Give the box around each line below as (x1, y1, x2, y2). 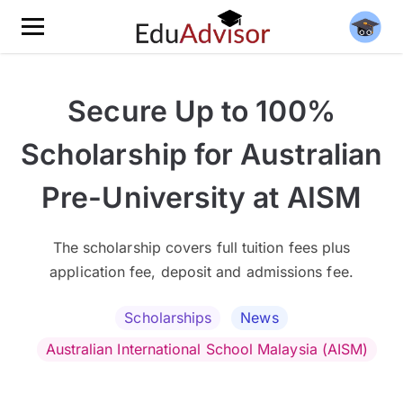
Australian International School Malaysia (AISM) (45, 340, 369, 358)
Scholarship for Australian (20, 137, 383, 172)
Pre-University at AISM (41, 180, 362, 215)
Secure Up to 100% (67, 94, 336, 129)
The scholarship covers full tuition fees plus (52, 238, 351, 256)
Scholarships (124, 309, 212, 327)
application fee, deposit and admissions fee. (49, 263, 354, 281)
